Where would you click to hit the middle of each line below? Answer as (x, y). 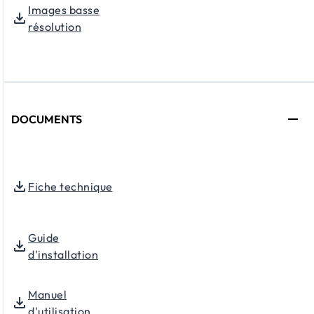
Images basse (64, 9)
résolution (55, 26)
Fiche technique (70, 186)
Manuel (47, 294)
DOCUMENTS (47, 119)
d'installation (63, 254)
